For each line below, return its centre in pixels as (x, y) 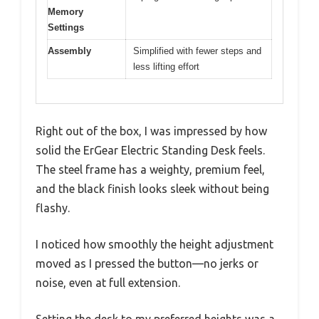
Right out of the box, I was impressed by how (151, 131)
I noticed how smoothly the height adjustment (155, 245)
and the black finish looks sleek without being (152, 189)
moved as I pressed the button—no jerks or (147, 264)
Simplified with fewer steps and (197, 51)
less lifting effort (166, 66)
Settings (66, 27)
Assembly (69, 51)
